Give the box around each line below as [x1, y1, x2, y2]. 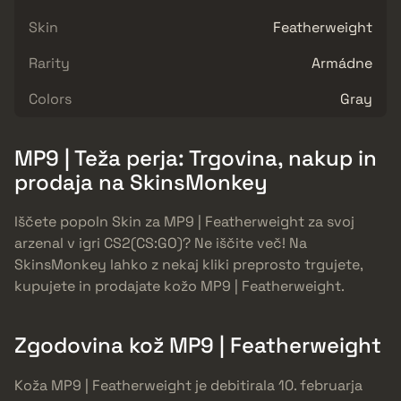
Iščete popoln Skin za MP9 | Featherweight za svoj [14, 212, 354, 232]
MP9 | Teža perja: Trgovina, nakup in [14, 143, 377, 172]
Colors [29, 89, 72, 108]
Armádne [311, 53, 372, 73]
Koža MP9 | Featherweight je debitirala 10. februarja [14, 376, 363, 396]
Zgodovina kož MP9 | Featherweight [14, 331, 381, 360]
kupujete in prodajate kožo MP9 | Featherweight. [14, 277, 345, 296]
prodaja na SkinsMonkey [14, 167, 268, 196]
